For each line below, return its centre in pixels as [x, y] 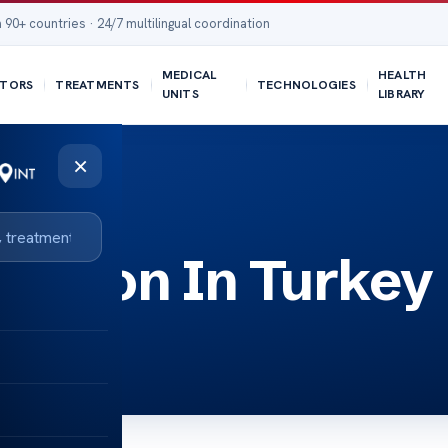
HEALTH [402, 75]
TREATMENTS [97, 84]
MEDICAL [189, 75]
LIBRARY [401, 94]
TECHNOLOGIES [306, 84]
